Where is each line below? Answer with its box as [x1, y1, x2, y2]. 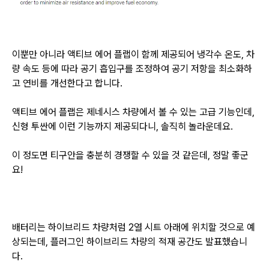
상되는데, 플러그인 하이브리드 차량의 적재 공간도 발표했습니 [12, 236, 247, 248]
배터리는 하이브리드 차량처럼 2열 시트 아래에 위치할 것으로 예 [12, 222, 255, 234]
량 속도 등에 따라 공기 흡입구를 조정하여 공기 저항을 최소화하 [12, 63, 252, 75]
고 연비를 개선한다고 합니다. [12, 77, 125, 89]
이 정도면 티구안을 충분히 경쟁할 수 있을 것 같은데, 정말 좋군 [12, 150, 249, 162]
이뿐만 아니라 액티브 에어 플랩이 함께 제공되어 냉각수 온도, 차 [12, 49, 255, 61]
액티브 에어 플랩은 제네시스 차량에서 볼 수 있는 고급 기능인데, [12, 106, 255, 118]
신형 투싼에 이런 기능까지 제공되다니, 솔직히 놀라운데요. [12, 121, 233, 133]
